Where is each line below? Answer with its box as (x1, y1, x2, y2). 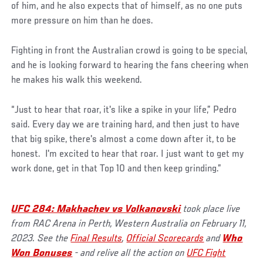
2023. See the (11, 233, 71, 244)
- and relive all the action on (72, 248, 187, 259)
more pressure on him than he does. (11, 15, 154, 26)
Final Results (70, 233, 123, 244)
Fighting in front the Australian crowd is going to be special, (11, 45, 248, 56)
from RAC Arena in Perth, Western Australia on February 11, (11, 218, 247, 230)
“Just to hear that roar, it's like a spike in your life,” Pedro (11, 104, 237, 116)
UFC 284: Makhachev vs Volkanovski (11, 204, 181, 215)
